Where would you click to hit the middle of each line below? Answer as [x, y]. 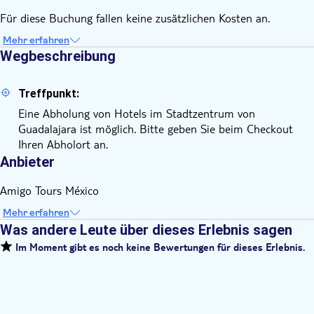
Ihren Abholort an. [63, 144]
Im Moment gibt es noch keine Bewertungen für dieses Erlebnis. [159, 249]
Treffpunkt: [49, 94]
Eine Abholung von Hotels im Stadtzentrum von [137, 114]
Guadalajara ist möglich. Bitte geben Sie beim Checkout [156, 129]
